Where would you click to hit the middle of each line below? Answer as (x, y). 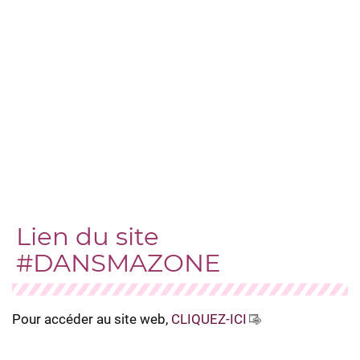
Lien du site (88, 236)
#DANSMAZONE (119, 263)
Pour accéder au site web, (92, 319)
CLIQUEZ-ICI (209, 319)
